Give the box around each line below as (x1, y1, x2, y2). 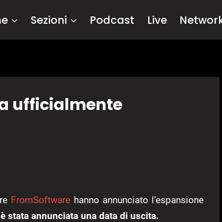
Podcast (90, 12, 135, 27)
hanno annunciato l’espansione (70, 194, 204, 206)
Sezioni (31, 12, 67, 27)
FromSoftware (10, 194, 70, 206)
